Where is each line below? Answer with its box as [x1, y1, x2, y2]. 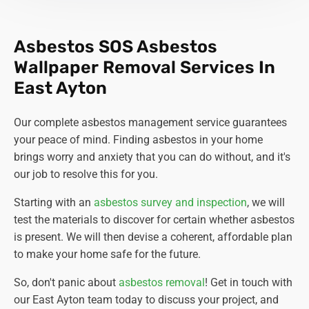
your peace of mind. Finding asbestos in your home [14, 133, 263, 147]
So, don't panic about [14, 276, 119, 290]
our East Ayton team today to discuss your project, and [14, 293, 279, 307]
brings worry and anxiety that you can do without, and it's [14, 150, 290, 164]
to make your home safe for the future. [14, 248, 201, 261]
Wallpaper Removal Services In [14, 57, 275, 78]
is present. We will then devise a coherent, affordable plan [14, 230, 292, 244]
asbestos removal [119, 276, 205, 290]
